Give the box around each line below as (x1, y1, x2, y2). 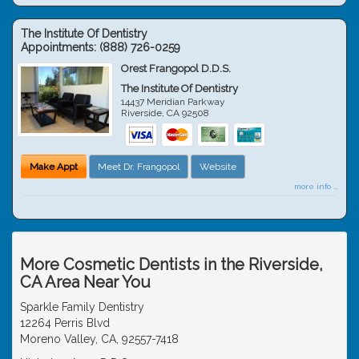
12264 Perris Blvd (20, 316, 110, 329)
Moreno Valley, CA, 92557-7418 (20, 332, 179, 345)
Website (200, 160, 236, 172)
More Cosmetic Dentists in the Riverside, (20, 254, 323, 274)
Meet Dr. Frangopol (98, 160, 179, 172)
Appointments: (21, 40, 99, 54)
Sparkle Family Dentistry (20, 300, 144, 313)
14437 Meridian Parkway (121, 95, 226, 107)
